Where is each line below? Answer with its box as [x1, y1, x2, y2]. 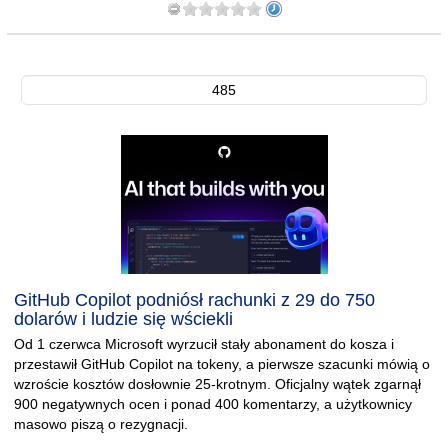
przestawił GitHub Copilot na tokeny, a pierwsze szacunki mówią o [14, 356, 430, 372]
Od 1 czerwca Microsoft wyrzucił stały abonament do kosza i [14, 336, 394, 352]
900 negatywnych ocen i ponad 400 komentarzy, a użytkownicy [14, 396, 412, 412]
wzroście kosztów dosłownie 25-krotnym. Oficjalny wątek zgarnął [14, 376, 421, 392]
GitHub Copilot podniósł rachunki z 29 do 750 [14, 290, 375, 310]
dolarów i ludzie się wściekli [14, 309, 233, 329]
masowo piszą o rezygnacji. [14, 416, 188, 432]
